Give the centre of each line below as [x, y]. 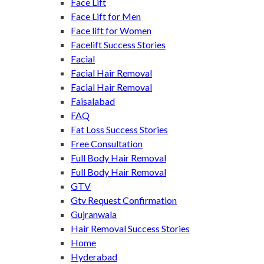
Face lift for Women [111, 30]
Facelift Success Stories [118, 44]
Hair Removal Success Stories [130, 228]
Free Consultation [107, 143]
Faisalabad [93, 101]
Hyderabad [94, 256]
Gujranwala [94, 214]
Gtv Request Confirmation [124, 200]
